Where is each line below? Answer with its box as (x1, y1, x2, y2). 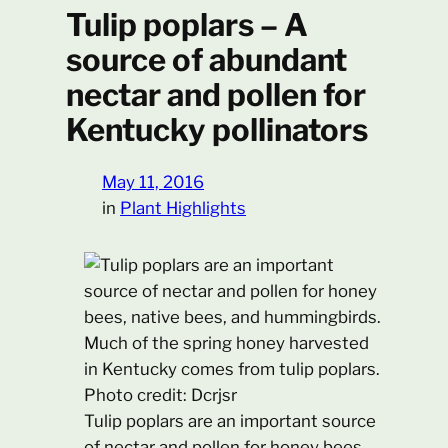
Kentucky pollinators (66, 111, 369, 150)
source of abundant (66, 41, 348, 80)
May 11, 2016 (102, 171, 205, 192)
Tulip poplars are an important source (83, 410, 376, 431)
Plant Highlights (120, 197, 247, 218)
